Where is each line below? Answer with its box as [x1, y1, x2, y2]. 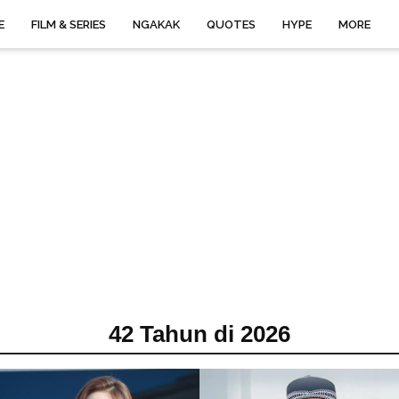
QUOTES [207, 18, 256, 31]
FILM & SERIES [31, 18, 106, 31]
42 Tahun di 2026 [109, 321, 290, 347]
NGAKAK [133, 18, 180, 31]
